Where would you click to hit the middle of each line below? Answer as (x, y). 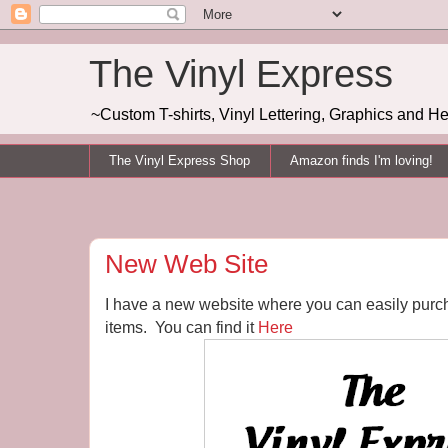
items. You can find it (181, 326)
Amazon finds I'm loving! (362, 160)
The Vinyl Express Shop (180, 160)
